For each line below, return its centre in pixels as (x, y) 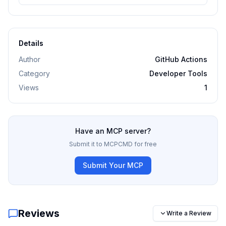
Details (31, 43)
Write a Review (189, 213)
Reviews (39, 213)
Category (34, 73)
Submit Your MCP (113, 165)
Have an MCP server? (113, 131)
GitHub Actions (181, 59)
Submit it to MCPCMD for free (113, 144)
